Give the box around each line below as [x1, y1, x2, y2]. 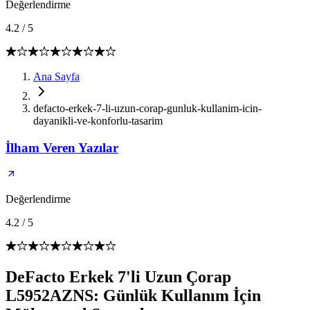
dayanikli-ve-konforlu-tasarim [33, 115, 163, 127]
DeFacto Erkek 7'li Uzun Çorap [6, 268, 231, 286]
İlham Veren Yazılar [6, 140, 118, 155]
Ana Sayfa [33, 71, 80, 82]
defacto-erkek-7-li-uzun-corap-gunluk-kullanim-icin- [33, 102, 262, 114]
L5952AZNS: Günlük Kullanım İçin [6, 286, 261, 305]
